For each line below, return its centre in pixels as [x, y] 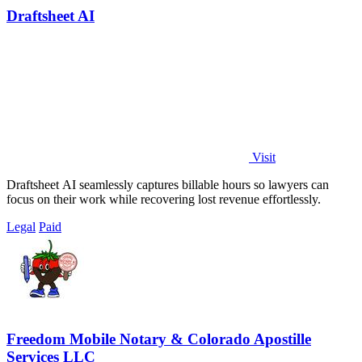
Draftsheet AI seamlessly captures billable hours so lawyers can [168, 184]
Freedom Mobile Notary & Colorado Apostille [159, 339]
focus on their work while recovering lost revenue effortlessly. [164, 199]
